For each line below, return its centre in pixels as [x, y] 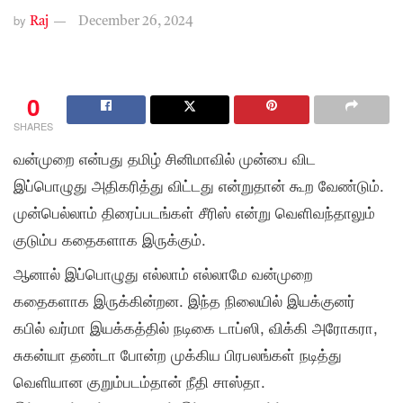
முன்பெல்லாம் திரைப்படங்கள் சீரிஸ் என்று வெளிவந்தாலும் [194, 211]
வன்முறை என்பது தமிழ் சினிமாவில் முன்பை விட [165, 157]
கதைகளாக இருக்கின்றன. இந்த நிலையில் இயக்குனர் [184, 300]
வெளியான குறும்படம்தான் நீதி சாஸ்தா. [139, 381]
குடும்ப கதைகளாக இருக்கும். [110, 238]
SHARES [33, 125]
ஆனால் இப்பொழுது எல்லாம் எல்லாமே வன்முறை [163, 273]
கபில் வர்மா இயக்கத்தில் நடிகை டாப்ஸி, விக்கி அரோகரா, [196, 327]
